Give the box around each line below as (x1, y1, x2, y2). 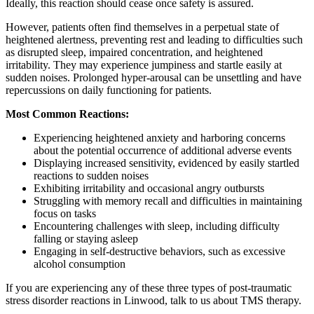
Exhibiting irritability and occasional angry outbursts (34, 182, 264, 194)
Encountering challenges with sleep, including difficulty (34, 219, 280, 232)
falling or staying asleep (34, 232, 138, 245)
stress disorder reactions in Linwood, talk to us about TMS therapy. (6, 294, 301, 306)
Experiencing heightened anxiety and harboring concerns (34, 131, 285, 144)
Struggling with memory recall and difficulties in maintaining (34, 194, 302, 207)
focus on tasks (34, 207, 96, 219)
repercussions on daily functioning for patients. (6, 83, 212, 96)
